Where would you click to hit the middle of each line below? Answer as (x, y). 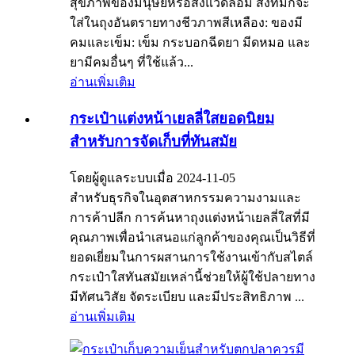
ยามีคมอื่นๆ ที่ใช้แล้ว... (132, 63)
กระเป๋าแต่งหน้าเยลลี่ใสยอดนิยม (172, 118)
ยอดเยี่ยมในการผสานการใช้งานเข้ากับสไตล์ (191, 257)
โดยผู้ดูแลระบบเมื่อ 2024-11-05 (153, 177)
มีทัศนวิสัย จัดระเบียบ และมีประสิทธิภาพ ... (187, 296)
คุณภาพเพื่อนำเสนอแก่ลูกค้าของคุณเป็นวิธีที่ (193, 237)
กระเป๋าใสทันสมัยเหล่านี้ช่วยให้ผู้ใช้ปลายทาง (193, 277)
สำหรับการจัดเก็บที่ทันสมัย (153, 141)
